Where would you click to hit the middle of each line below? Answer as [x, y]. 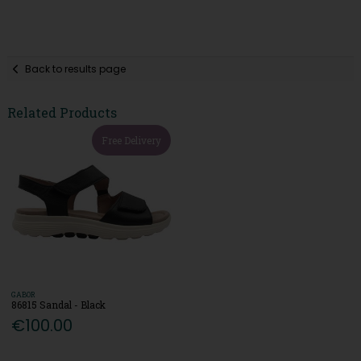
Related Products [62, 113]
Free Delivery [132, 141]
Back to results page [76, 68]
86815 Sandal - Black [59, 305]
